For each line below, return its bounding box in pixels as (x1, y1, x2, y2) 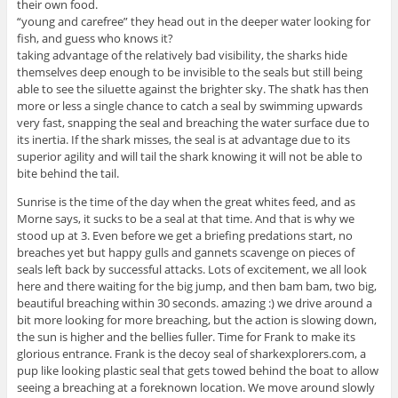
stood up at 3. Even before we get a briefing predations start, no (16, 227, 353, 243)
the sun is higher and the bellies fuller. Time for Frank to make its (16, 328, 355, 345)
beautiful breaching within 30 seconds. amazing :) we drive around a (16, 294, 372, 311)
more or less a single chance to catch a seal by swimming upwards (16, 97, 362, 114)
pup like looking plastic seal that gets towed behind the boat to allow (16, 362, 378, 378)
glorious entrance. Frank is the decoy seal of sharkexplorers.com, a (16, 345, 366, 362)
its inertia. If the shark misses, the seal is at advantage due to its (16, 131, 350, 147)
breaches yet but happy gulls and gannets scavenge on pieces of (16, 243, 354, 260)
